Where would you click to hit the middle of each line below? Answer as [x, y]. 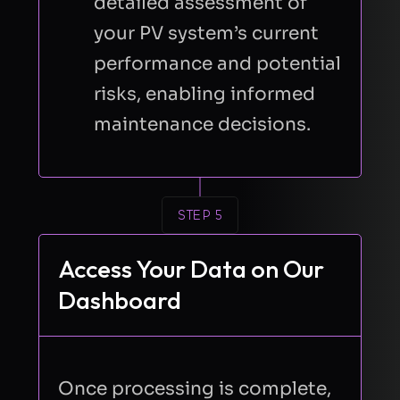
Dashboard [120, 300]
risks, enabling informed [205, 93]
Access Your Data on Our [192, 269]
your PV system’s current [207, 33]
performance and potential [218, 63]
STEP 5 [200, 215]
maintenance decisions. [203, 124]
